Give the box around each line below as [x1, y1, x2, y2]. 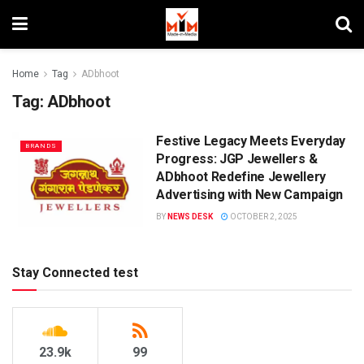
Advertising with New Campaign [156, 187, 343, 202]
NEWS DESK [167, 212, 214, 221]
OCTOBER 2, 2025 [228, 212, 298, 221]
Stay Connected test [12, 264, 138, 280]
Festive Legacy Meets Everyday [156, 133, 345, 149]
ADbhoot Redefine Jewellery [156, 169, 326, 184]
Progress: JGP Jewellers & [156, 151, 318, 167]
